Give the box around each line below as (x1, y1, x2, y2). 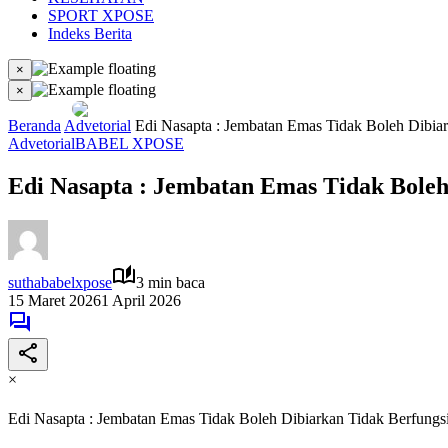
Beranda (8, 117, 61, 134)
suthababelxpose (8, 273, 112, 291)
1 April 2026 (101, 291, 181, 309)
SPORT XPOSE (48, 7, 154, 24)
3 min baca (136, 273, 205, 291)
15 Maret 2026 (8, 291, 101, 309)
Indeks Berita (48, 25, 132, 42)
